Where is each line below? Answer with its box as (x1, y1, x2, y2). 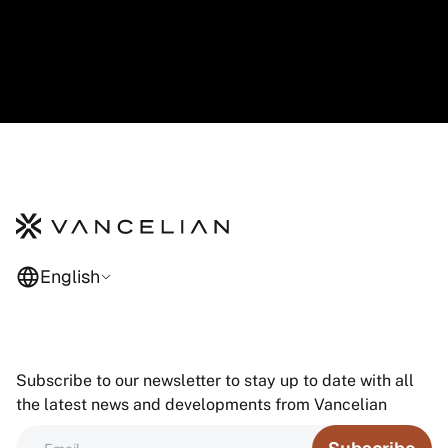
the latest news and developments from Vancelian (16, 395, 387, 414)
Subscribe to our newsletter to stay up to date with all (16, 371, 414, 390)
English (40, 265, 100, 288)
